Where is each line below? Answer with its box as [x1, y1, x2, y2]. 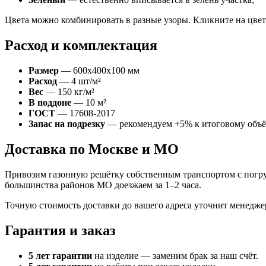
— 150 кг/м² [43, 86, 94, 97]
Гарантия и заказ [5, 222, 116, 238]
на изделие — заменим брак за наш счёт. [92, 250, 258, 261]
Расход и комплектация [5, 37, 157, 53]
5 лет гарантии [28, 250, 92, 261]
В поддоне [28, 97, 71, 107]
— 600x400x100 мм [59, 65, 140, 75]
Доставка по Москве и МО [5, 141, 179, 157]
